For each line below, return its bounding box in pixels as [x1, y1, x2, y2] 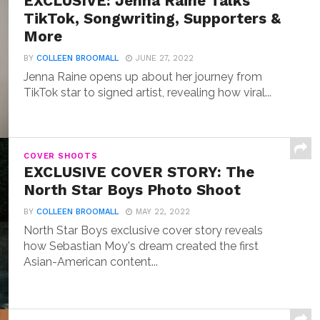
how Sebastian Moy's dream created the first [24, 239, 259, 253]
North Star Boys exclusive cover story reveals [24, 224, 264, 237]
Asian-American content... [24, 255, 159, 269]
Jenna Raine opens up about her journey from [24, 70, 263, 84]
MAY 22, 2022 [136, 207, 191, 216]
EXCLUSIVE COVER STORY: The [24, 164, 255, 181]
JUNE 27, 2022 [136, 54, 194, 63]
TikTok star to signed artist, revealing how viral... [24, 86, 272, 99]
